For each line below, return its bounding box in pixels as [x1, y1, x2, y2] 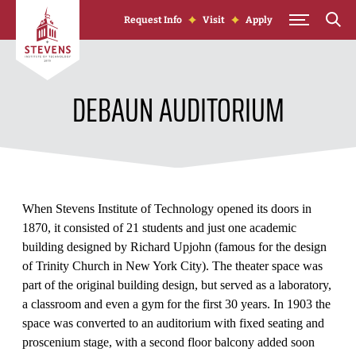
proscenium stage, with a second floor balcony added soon [22, 335, 315, 349]
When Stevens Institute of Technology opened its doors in [22, 202, 311, 215]
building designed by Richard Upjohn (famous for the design [22, 240, 327, 253]
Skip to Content [15, 2, 94, 15]
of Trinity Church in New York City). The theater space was [22, 259, 323, 273]
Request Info [124, 14, 183, 25]
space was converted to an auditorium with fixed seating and [22, 316, 324, 330]
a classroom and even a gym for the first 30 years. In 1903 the [22, 297, 331, 311]
